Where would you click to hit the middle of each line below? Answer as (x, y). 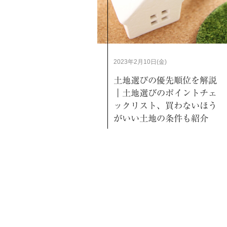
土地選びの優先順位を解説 (165, 80)
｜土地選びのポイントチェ (165, 93)
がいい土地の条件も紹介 (161, 118)
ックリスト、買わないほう (165, 105)
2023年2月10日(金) (140, 62)
